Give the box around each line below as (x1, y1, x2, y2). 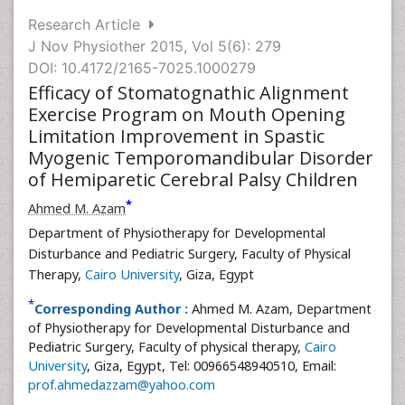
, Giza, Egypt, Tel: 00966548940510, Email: (87, 357, 336, 374)
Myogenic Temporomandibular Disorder (28, 146, 373, 170)
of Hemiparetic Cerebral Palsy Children (28, 167, 358, 192)
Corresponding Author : (34, 300, 188, 317)
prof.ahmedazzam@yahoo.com (28, 376, 215, 393)
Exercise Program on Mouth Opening (28, 102, 345, 127)
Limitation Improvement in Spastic (28, 124, 325, 148)
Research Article (28, 15, 149, 33)
